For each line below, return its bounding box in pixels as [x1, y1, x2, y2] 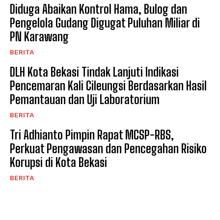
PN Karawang [10, 29, 74, 44]
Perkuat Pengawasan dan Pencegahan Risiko [10, 141, 207, 156]
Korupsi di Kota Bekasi [10, 155, 112, 169]
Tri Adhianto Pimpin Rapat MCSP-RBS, [10, 127, 174, 142]
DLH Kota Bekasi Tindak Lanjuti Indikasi [10, 64, 179, 79]
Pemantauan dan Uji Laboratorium [10, 92, 160, 107]
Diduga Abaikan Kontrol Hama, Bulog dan [10, 1, 187, 16]
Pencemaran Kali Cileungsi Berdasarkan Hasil [10, 78, 207, 93]
